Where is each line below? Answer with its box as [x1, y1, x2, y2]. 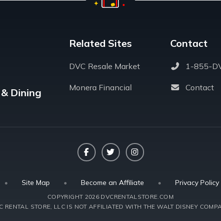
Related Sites [69, 37, 132, 49]
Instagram [134, 151, 171, 161]
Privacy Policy [175, 178, 219, 187]
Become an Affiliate [81, 178, 144, 187]
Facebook [85, 151, 121, 161]
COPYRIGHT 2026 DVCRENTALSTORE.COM [47, 192, 174, 200]
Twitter [110, 151, 137, 161]
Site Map [22, 178, 50, 187]
